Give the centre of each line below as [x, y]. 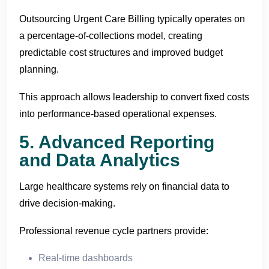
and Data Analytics [100, 160]
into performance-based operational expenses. [118, 113]
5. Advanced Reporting [117, 142]
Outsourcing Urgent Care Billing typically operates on [132, 19]
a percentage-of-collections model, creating [111, 35]
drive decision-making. [67, 203]
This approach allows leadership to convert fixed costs [134, 97]
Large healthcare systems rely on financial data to [124, 186]
